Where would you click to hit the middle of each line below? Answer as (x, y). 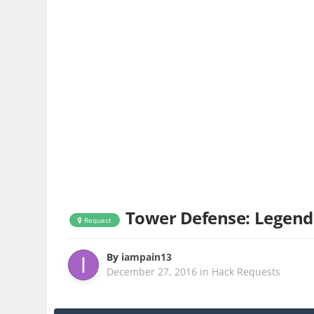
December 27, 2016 (152, 272)
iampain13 (147, 257)
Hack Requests (246, 272)
